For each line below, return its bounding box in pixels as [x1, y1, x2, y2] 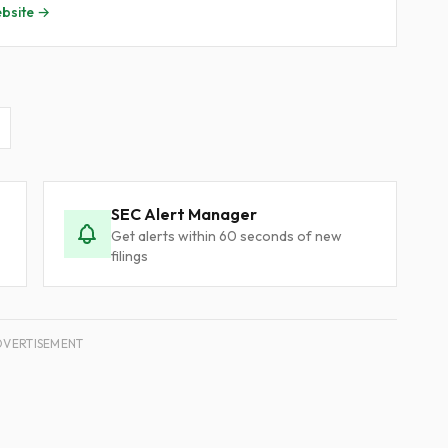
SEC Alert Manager [110, 204, 257, 224]
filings [110, 247, 148, 265]
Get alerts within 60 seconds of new [110, 227, 342, 245]
